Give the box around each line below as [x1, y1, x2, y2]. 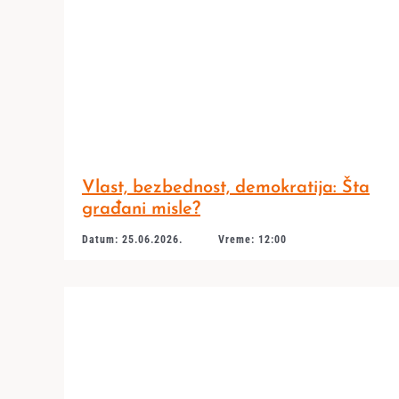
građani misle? [81, 200, 200, 218]
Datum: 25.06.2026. [81, 233, 183, 246]
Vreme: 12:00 [217, 233, 287, 246]
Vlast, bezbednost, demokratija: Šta [81, 179, 370, 197]
